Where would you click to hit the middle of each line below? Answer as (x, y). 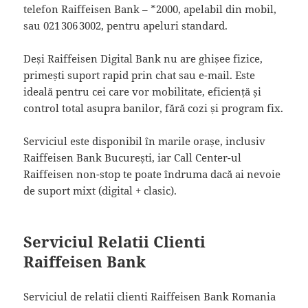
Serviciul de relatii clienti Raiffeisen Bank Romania (150, 296)
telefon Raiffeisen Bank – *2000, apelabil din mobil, (150, 9)
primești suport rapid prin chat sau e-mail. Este (140, 75)
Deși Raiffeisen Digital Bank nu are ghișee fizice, (143, 58)
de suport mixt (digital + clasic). (100, 190)
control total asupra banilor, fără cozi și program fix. (154, 108)
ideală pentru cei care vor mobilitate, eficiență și (143, 91)
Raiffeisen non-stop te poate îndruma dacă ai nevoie (152, 174)
